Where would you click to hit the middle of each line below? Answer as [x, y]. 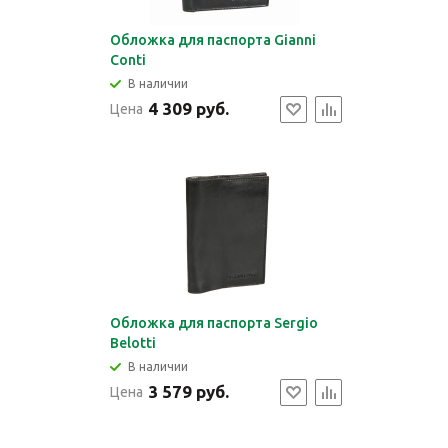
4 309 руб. [188, 108]
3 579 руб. [188, 391]
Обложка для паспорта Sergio [213, 323]
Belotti [132, 343]
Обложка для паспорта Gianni [212, 40]
